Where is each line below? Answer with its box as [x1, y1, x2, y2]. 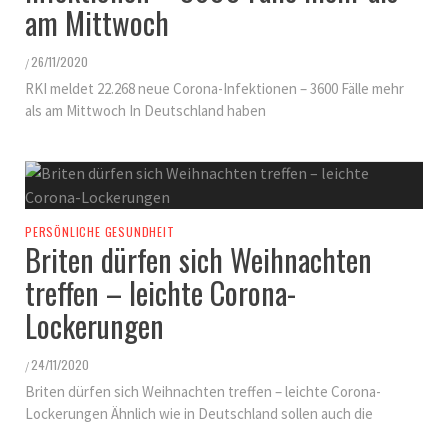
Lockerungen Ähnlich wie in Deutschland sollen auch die [25, 404, 373, 424]
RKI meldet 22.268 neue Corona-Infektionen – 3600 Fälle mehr [25, 79, 404, 99]
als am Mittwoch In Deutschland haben [25, 101, 266, 121]
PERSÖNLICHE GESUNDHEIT [25, 223, 175, 241]
